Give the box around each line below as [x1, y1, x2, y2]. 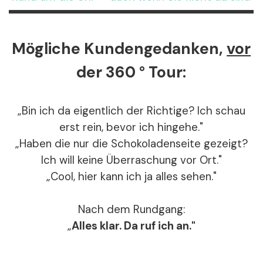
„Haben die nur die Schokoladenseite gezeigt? [15, 136, 248, 151]
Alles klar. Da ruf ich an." [71, 218, 195, 233]
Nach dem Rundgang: [77, 202, 185, 217]
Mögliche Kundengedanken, [12, 39, 227, 59]
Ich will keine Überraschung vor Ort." [41, 153, 222, 167]
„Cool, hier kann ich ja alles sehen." [46, 169, 217, 184]
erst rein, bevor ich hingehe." [59, 120, 204, 134]
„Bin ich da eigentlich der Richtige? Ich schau [17, 103, 245, 118]
